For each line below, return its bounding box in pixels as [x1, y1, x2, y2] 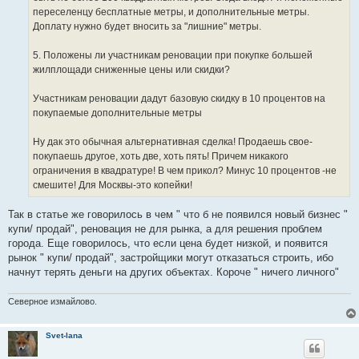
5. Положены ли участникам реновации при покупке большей [33, 50, 313, 62]
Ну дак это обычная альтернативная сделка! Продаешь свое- [33, 136, 313, 148]
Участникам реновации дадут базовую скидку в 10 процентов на [33, 93, 325, 105]
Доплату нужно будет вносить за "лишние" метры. [33, 21, 261, 33]
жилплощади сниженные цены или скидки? [33, 64, 230, 76]
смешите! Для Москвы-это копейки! [33, 179, 192, 192]
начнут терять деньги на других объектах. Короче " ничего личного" [8, 265, 339, 278]
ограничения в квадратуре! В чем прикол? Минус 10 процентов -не [33, 165, 337, 177]
